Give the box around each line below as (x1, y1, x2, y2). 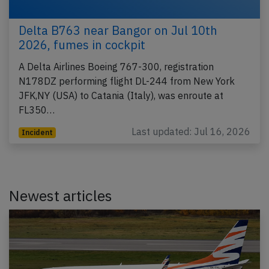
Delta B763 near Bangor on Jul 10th (19, 22, 217, 39)
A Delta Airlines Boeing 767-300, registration (19, 61, 214, 73)
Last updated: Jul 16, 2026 (131, 125, 250, 138)
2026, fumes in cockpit (19, 37, 145, 53)
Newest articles (9, 186, 112, 206)
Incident (21, 128, 53, 138)
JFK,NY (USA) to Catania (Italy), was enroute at (19, 89, 223, 102)
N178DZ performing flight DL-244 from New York (19, 75, 235, 88)
